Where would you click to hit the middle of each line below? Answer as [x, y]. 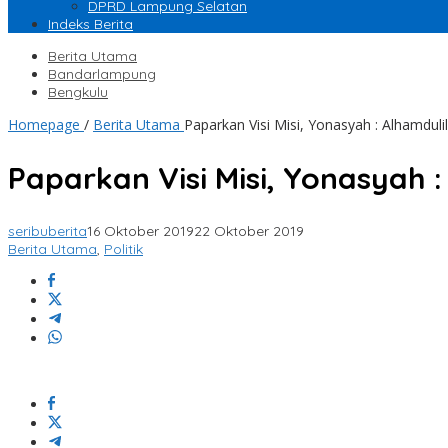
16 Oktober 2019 [140, 231]
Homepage [44, 125]
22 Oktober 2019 [249, 231]
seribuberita [47, 231]
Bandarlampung [102, 74]
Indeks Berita [90, 24]
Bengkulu [78, 92]
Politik [123, 249]
